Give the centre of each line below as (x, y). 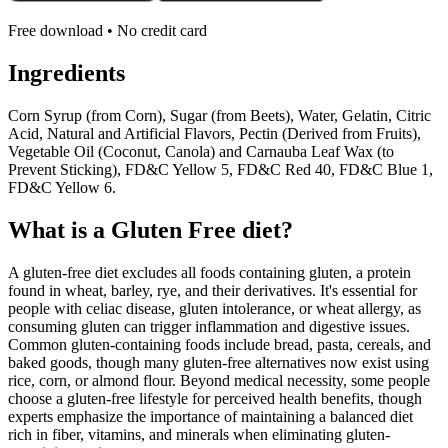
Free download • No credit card (107, 31)
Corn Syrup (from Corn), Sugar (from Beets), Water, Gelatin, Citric (219, 116)
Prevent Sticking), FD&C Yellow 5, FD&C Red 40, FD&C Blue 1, (220, 170)
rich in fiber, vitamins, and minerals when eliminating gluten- (199, 434)
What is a (59, 230)
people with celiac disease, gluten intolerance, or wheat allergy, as (214, 308)
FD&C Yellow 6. (62, 188)
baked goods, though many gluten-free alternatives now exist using (218, 362)
